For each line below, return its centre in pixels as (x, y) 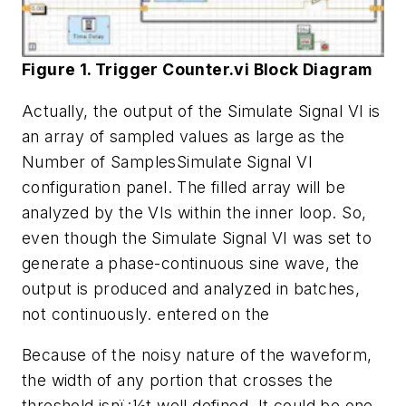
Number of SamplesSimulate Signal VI (167, 161)
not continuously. (87, 314)
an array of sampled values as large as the (184, 136)
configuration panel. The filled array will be (184, 187)
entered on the (211, 314)
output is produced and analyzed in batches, (191, 288)
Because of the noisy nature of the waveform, (197, 355)
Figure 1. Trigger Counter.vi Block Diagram (197, 70)
